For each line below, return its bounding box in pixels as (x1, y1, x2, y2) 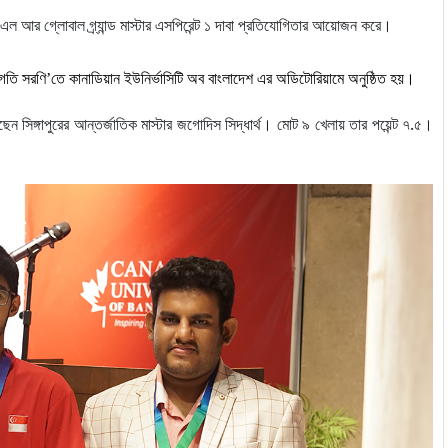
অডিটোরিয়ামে (276, 70, 344, 88)
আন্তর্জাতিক (73, 113, 137, 136)
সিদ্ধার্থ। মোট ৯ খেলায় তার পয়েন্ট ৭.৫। (225, 113, 433, 136)
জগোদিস (176, 113, 221, 136)
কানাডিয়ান (69, 70, 120, 88)
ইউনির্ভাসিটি (124, 70, 183, 88)
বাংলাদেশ (208, 70, 253, 88)
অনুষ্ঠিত (348, 70, 386, 88)
